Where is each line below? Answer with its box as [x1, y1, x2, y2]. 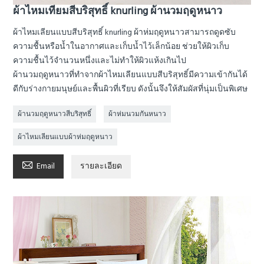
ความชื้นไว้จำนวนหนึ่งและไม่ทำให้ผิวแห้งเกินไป [13, 54, 187, 68]
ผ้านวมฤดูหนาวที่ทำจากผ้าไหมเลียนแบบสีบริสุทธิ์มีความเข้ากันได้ [13, 68, 248, 82]
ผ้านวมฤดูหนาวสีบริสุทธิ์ [18, 108, 92, 121]
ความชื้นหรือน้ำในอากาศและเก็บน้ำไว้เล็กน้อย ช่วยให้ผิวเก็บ [13, 40, 230, 54]
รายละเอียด [80, 160, 123, 174]
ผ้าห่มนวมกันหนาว [108, 108, 167, 121]
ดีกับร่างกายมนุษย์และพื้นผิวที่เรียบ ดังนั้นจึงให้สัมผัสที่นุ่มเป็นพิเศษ [13, 82, 248, 97]
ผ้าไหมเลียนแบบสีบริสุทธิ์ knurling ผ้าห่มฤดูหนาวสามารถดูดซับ [13, 26, 236, 40]
